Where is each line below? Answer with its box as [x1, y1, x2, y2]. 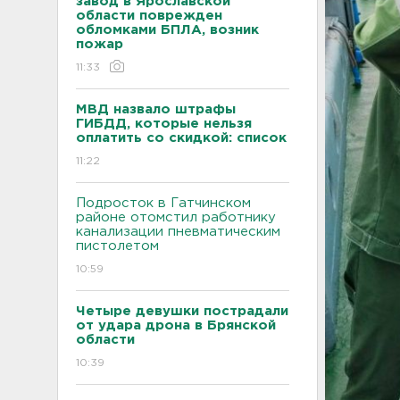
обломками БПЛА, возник [76, 24, 259, 36]
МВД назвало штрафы [76, 104, 236, 115]
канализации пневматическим [76, 226, 280, 237]
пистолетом [76, 240, 159, 252]
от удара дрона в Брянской [76, 320, 276, 331]
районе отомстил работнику [76, 212, 276, 223]
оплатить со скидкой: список [76, 132, 287, 144]
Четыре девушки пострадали [76, 305, 288, 317]
